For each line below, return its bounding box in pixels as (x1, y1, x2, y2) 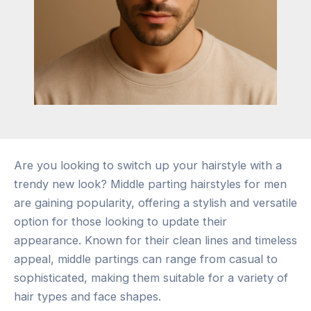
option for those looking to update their (14, 214, 227, 228)
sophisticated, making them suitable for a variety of (14, 270, 288, 285)
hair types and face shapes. (14, 289, 161, 303)
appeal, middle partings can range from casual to (14, 251, 278, 266)
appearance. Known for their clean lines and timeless (14, 233, 297, 247)
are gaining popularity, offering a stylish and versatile (14, 195, 297, 210)
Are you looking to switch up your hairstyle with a (14, 158, 282, 172)
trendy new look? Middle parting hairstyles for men (14, 176, 287, 191)
